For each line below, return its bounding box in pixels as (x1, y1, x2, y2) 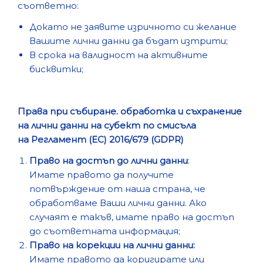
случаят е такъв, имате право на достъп (29, 211, 234, 222)
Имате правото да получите (29, 169, 174, 180)
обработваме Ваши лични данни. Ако (29, 197, 207, 208)
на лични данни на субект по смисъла (18, 120, 196, 131)
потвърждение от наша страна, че (29, 183, 205, 194)
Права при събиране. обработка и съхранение (18, 106, 242, 117)
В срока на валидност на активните (29, 49, 208, 60)
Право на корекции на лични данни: (29, 240, 197, 251)
